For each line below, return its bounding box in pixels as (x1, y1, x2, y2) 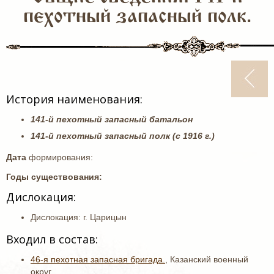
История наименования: (6, 92, 143, 106)
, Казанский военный (165, 254, 248, 264)
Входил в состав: (6, 232, 101, 246)
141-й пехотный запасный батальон (31, 114, 193, 124)
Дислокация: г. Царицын (31, 212, 127, 222)
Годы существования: (6, 172, 102, 182)
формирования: (26, 152, 95, 162)
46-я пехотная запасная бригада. (31, 254, 165, 264)
